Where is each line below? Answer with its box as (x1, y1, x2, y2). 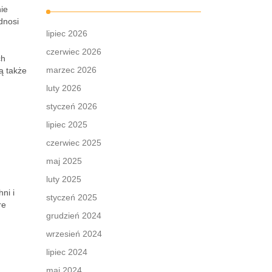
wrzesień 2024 (46, 229, 102, 239)
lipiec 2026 (46, 29, 87, 38)
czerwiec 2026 (46, 47, 101, 56)
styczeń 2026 (46, 101, 97, 111)
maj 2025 (46, 156, 82, 166)
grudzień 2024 (46, 211, 101, 220)
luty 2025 (46, 174, 81, 184)
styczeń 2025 (46, 192, 97, 202)
